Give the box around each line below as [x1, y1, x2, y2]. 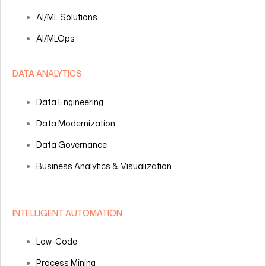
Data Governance [36, 138, 107, 150]
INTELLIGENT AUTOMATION [12, 207, 122, 218]
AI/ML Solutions [36, 11, 97, 23]
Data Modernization [36, 117, 115, 129]
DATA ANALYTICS [12, 67, 82, 79]
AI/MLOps [36, 32, 75, 44]
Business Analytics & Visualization [36, 160, 172, 172]
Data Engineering [36, 96, 103, 107]
